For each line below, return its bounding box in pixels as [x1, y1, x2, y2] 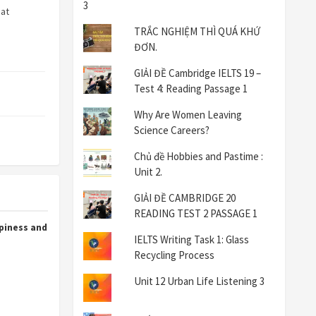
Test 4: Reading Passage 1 [134, 82, 248, 96]
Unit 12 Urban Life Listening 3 [134, 274, 265, 288]
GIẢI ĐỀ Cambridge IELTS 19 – [134, 66, 262, 80]
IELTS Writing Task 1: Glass [134, 233, 250, 247]
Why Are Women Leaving [134, 108, 243, 122]
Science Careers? [134, 123, 210, 138]
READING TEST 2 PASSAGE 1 [134, 207, 258, 221]
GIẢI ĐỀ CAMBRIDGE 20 [134, 191, 236, 205]
